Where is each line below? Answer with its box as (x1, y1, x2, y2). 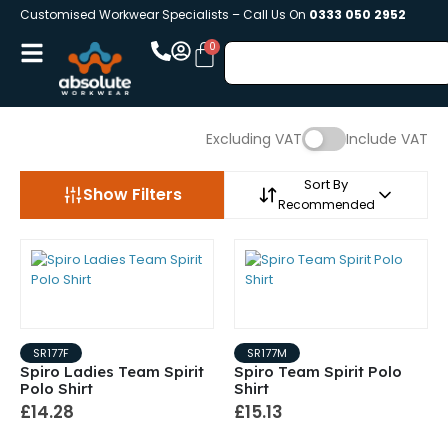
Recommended (277, 196, 375, 213)
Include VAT (346, 129, 428, 149)
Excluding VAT (206, 129, 302, 149)
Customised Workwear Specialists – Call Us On (20, 6, 309, 23)
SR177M (247, 345, 287, 361)
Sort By (304, 175, 348, 194)
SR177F (33, 345, 69, 361)
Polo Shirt (20, 379, 93, 398)
